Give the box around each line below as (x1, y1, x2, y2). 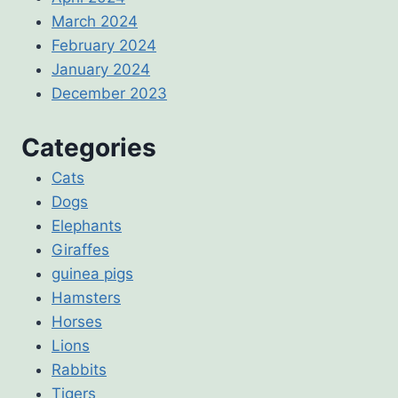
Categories (21, 131, 156, 163)
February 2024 (52, 36, 156, 55)
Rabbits (52, 360, 107, 378)
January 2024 (52, 60, 150, 79)
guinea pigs (52, 264, 133, 283)
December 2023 (52, 84, 167, 103)
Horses (52, 312, 102, 330)
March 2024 (52, 12, 138, 31)
